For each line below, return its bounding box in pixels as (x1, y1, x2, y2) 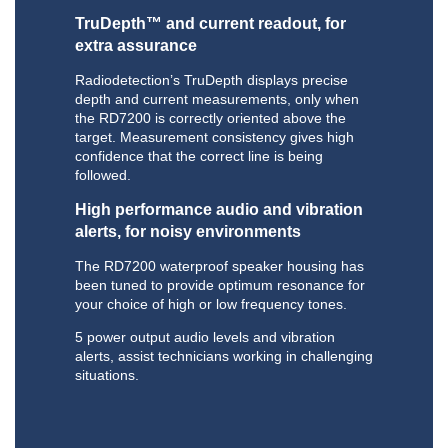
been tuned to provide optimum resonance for (75, 277, 365, 294)
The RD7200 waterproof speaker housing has (75, 258, 364, 275)
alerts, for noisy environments (75, 223, 301, 241)
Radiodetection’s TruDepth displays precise (75, 72, 348, 89)
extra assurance (75, 37, 197, 55)
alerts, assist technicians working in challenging (75, 348, 373, 365)
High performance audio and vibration (75, 201, 363, 219)
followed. (75, 167, 131, 184)
